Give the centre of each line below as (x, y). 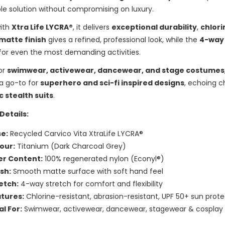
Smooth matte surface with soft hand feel (87, 171)
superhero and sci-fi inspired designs (113, 83)
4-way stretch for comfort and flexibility (91, 184)
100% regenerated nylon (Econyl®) (104, 158)
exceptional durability (154, 27)
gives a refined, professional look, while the (123, 40)
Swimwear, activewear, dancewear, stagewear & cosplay (123, 209)
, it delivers (92, 27)
